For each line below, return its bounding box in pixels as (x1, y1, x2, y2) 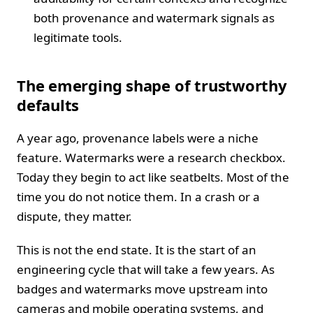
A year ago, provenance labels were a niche (17, 130, 259, 147)
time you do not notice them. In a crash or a (17, 189, 260, 205)
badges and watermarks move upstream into (17, 281, 268, 298)
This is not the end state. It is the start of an (17, 242, 256, 259)
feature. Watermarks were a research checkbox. (17, 150, 286, 166)
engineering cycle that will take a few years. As (17, 261, 275, 278)
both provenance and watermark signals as (34, 10, 275, 27)
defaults (17, 94, 80, 116)
